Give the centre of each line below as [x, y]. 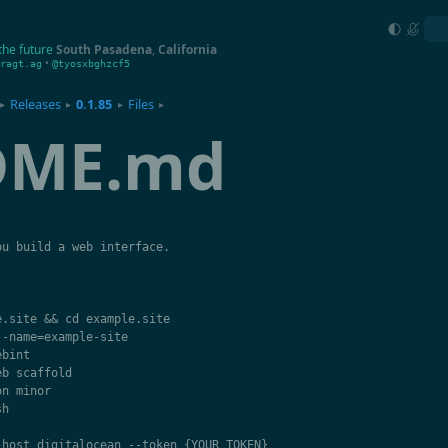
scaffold [43, 373]
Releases [36, 104]
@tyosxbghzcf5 [91, 63]
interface [131, 247]
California [187, 49]
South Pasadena [104, 49]
